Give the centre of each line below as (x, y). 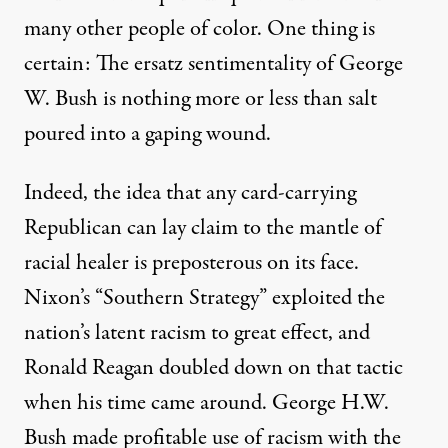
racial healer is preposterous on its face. (191, 263)
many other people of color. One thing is (199, 29)
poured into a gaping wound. (147, 134)
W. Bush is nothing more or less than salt (200, 99)
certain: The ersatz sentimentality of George (213, 64)
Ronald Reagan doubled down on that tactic (213, 368)
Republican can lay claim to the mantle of (203, 228)
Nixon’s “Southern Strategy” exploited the (204, 298)
